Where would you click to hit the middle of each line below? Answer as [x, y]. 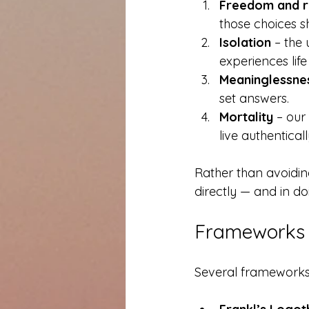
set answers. [254, 99]
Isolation [245, 43]
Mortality [246, 117]
